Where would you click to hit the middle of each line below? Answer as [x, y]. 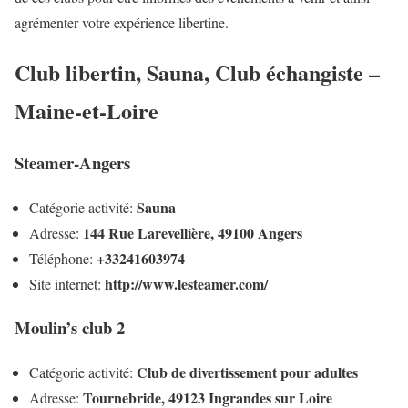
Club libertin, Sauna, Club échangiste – [197, 73]
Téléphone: [63, 258]
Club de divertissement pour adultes [247, 372]
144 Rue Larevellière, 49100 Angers [193, 232]
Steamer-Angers [72, 163]
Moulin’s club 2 [70, 328]
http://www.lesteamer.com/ [186, 283]
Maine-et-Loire [87, 111]
